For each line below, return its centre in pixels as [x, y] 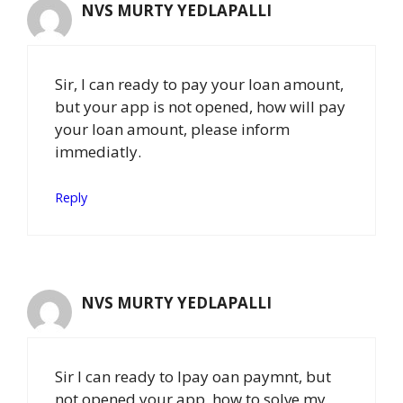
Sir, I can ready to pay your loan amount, [199, 84]
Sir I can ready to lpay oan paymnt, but [193, 376]
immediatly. [98, 151]
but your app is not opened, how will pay [200, 106]
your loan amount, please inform [172, 129]
